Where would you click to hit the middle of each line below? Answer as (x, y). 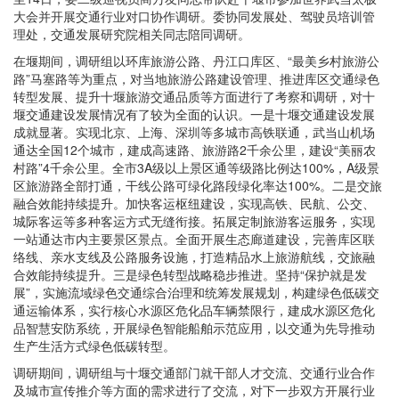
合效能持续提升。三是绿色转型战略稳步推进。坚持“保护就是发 (190, 275)
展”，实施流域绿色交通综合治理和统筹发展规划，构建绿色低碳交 (196, 293)
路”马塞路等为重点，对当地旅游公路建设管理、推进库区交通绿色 (196, 79)
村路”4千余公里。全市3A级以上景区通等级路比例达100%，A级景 (196, 168)
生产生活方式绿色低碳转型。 (94, 346)
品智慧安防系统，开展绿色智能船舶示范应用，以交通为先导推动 (194, 328)
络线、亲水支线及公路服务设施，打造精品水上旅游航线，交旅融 (194, 257)
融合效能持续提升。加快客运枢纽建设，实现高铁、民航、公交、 (194, 204)
